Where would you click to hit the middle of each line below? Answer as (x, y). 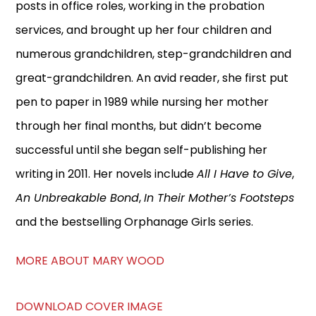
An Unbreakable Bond (78, 197)
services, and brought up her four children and (144, 30)
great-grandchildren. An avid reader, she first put (152, 78)
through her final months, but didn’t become (139, 126)
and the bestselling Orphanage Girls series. (135, 221)
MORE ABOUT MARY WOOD (90, 260)
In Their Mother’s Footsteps (219, 197)
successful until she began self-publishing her (142, 150)
